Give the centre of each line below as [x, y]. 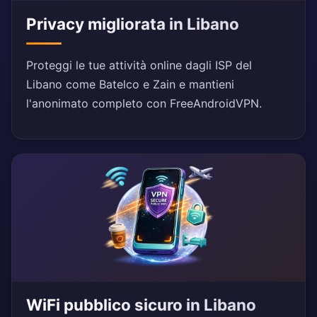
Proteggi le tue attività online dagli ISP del [139, 65]
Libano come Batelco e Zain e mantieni [130, 85]
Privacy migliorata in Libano [133, 24]
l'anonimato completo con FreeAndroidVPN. [144, 104]
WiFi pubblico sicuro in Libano [141, 305]
